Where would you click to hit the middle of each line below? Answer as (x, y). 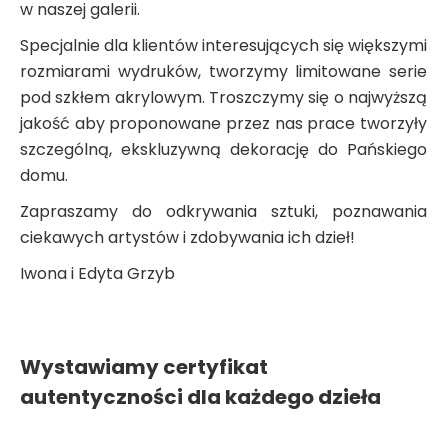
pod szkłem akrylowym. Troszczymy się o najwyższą (223, 97)
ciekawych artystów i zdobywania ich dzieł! (187, 237)
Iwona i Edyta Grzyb (97, 273)
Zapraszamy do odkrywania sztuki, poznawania (223, 211)
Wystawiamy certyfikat (144, 367)
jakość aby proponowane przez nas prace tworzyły (223, 123)
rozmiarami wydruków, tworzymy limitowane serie (223, 71)
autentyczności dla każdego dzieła (200, 397)
